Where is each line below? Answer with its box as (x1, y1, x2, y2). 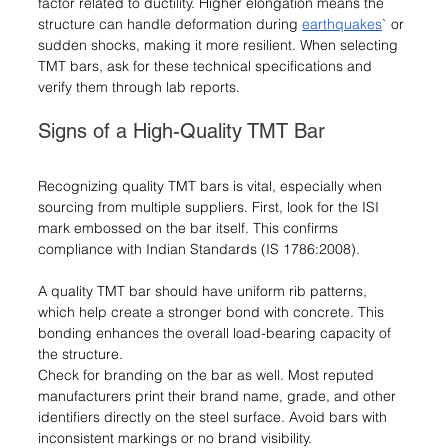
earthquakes (302, 14, 382, 33)
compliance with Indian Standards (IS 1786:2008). (38, 239, 360, 258)
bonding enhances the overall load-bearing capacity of (38, 323, 395, 342)
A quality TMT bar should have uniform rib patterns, (38, 281, 371, 300)
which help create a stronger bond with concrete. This (38, 302, 388, 321)
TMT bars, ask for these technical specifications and (38, 56, 376, 75)
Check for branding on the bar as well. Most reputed (38, 365, 378, 384)
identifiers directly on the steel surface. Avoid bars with (38, 407, 391, 426)
